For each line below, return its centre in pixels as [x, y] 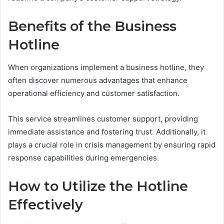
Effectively [45, 204]
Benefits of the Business [92, 26]
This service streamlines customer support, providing [103, 118]
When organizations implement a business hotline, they [106, 67]
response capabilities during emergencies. [83, 157]
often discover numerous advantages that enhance [98, 80]
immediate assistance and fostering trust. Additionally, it [107, 131]
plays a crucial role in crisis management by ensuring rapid [112, 144]
